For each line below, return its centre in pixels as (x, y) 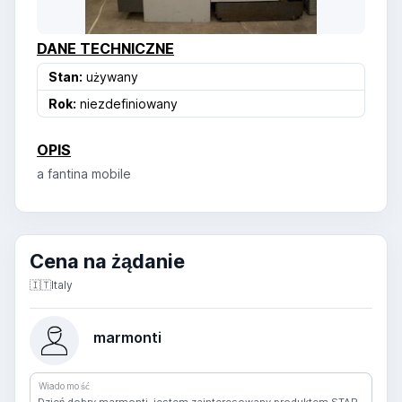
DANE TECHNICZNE (105, 49)
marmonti (127, 337)
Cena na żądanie (107, 262)
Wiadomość (64, 386)
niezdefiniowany (127, 104)
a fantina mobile (84, 174)
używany (110, 77)
